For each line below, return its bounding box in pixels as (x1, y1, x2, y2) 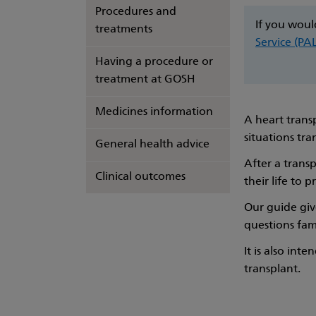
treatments (95, 24, 152, 35)
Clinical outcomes (95, 171, 186, 183)
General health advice (95, 139, 209, 150)
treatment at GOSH (95, 74, 195, 85)
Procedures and (95, 6, 176, 18)
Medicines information (95, 107, 213, 118)
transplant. (244, 264, 303, 275)
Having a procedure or (95, 56, 213, 68)
